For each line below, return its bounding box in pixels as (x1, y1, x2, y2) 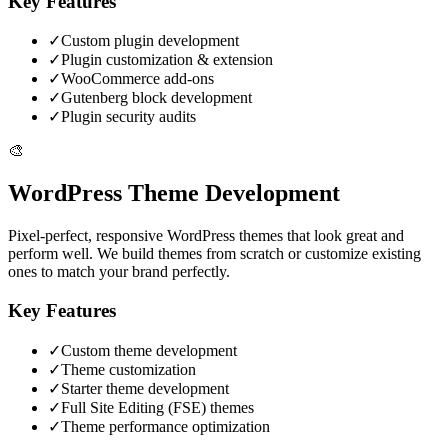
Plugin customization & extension (61, 51, 273, 69)
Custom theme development (61, 341, 237, 359)
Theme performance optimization (61, 417, 270, 435)
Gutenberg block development (61, 89, 252, 107)
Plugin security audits (61, 108, 196, 126)
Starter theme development (61, 379, 229, 397)
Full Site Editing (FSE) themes (61, 398, 254, 416)
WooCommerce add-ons (61, 70, 214, 88)
